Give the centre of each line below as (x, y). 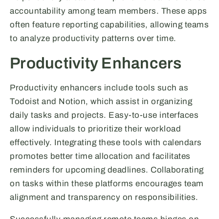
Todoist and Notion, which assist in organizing (101, 102)
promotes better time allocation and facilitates (100, 156)
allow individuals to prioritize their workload (95, 129)
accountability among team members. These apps (109, 11)
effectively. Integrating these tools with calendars (106, 143)
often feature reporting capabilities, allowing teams (109, 25)
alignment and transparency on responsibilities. (104, 197)
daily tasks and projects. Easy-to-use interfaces (104, 115)
